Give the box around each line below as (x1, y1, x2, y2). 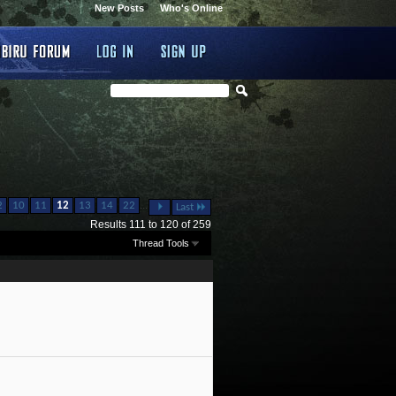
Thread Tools (132, 237, 189, 248)
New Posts (95, 3, 144, 13)
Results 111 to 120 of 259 (89, 218, 211, 231)
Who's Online (160, 3, 223, 13)
